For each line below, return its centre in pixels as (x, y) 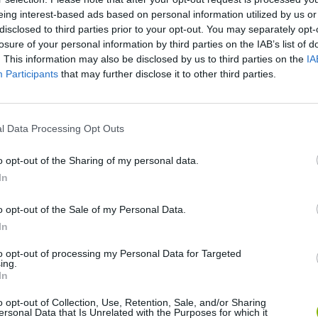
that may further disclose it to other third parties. (167, 73)
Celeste (267, 216)
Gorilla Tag (160, 216)
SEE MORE (67, 39)
